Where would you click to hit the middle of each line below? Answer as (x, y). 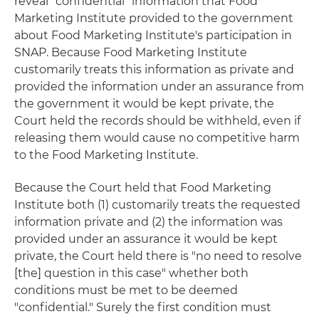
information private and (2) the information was (148, 222)
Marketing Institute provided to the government (154, 18)
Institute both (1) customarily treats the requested (157, 205)
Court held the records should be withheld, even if (157, 121)
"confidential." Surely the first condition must (143, 307)
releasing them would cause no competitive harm (157, 138)
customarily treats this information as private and (154, 69)
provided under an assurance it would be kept (146, 239)
